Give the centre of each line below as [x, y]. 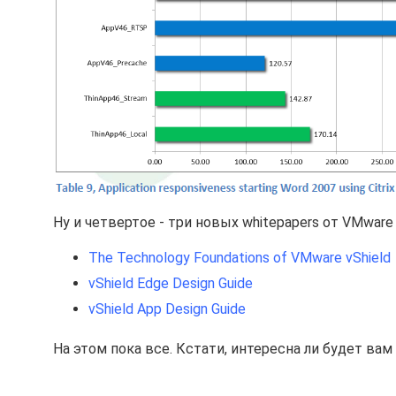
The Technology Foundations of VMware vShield [240, 258]
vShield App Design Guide [167, 309]
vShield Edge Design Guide [171, 283]
